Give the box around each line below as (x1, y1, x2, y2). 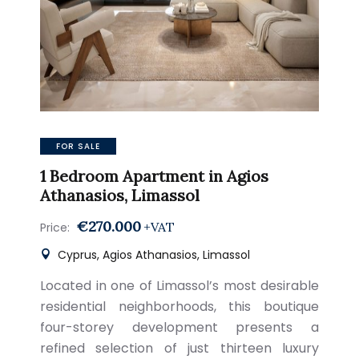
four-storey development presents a (40, 318, 319, 337)
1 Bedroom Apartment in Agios (40, 166, 268, 186)
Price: (40, 220, 70, 236)
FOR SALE (56, 140, 100, 152)
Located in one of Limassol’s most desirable (40, 276, 319, 295)
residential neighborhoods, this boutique (40, 297, 319, 316)
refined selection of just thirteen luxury (40, 339, 319, 357)
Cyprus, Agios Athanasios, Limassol (54, 247, 250, 263)
